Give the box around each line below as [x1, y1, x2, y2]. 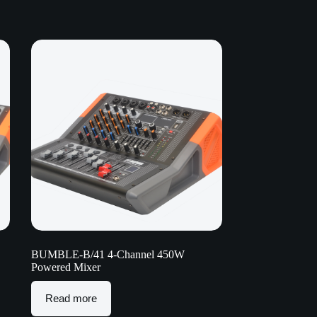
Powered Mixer [30, 260, 100, 273]
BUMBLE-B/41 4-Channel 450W [30, 248, 185, 260]
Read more [45, 292, 97, 305]
